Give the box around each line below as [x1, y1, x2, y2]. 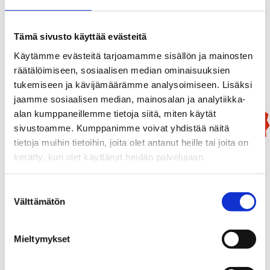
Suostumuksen [4, 184, 65, 195]
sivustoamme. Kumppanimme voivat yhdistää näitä [14, 122, 229, 133]
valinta [4, 198, 30, 209]
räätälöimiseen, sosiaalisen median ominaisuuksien [14, 64, 230, 75]
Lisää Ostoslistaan [186, 52, 248, 61]
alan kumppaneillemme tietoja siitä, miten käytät [14, 108, 216, 119]
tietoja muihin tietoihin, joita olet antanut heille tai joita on [14, 137, 248, 148]
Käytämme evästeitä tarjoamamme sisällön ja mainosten [14, 50, 253, 61]
